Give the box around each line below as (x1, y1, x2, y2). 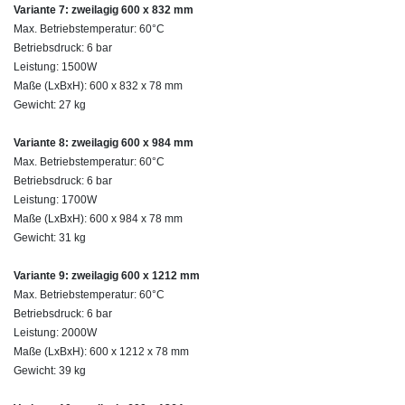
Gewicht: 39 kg (14, 363, 86, 377)
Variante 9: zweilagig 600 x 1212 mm (14, 268, 200, 282)
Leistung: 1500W (14, 60, 97, 73)
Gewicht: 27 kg (14, 98, 86, 111)
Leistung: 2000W (14, 325, 97, 339)
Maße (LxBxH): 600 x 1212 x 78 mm (14, 344, 189, 358)
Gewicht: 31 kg (14, 231, 86, 244)
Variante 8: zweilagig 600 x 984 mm (14, 136, 193, 149)
